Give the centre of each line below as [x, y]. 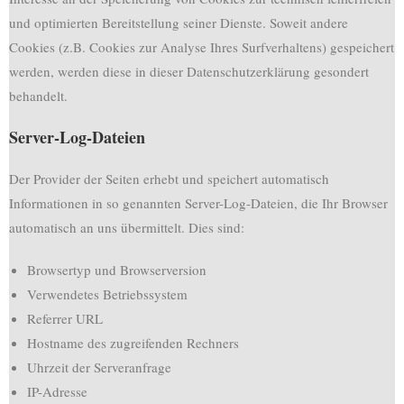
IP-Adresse [57, 391]
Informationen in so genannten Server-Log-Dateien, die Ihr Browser [198, 203]
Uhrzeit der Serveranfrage [99, 367]
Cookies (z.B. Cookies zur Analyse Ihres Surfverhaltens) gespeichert [202, 47]
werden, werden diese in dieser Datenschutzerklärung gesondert [189, 71]
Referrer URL [65, 318]
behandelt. [38, 96]
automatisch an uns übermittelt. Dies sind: [127, 227]
